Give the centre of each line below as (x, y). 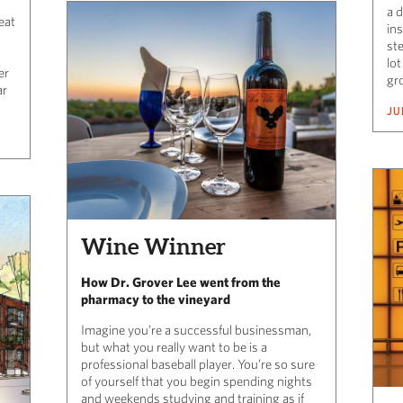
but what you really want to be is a (174, 347)
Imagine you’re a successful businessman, (196, 330)
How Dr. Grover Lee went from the (181, 282)
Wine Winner (153, 247)
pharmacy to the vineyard (156, 300)
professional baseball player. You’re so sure (198, 364)
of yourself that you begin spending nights (197, 381)
